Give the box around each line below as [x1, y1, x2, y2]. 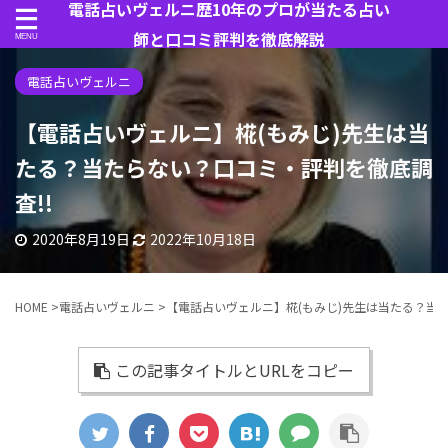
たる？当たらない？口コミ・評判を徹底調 [15, 151, 433, 183]
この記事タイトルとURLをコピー [115, 358, 354, 382]
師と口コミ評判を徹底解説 [133, 27, 325, 51]
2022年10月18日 [150, 229, 256, 249]
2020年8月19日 [32, 229, 133, 249]
